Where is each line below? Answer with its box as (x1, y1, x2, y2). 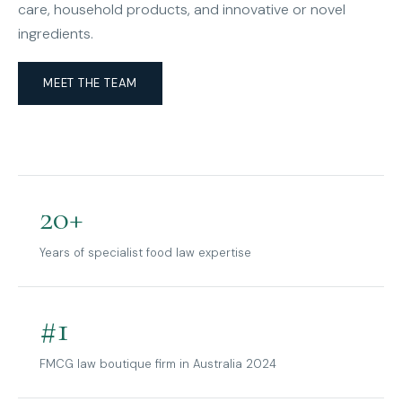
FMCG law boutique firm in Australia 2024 (39, 356, 276, 372)
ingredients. (18, 24, 93, 44)
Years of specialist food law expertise (39, 245, 251, 261)
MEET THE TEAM (43, 75, 138, 92)
